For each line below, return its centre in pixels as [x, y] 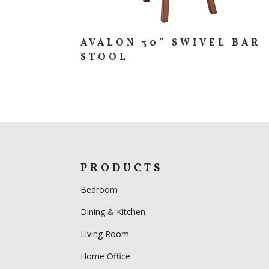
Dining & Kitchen [113, 212]
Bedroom [101, 190]
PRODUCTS [122, 169]
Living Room [105, 234]
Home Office [106, 256]
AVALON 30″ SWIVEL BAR [171, 43]
